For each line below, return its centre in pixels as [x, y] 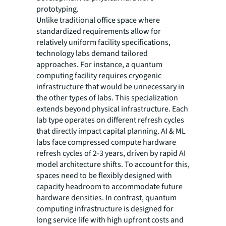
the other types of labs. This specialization [107, 98]
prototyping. [58, 9]
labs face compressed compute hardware [106, 143]
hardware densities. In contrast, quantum [106, 198]
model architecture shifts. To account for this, [113, 165]
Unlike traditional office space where [98, 20]
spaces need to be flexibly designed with [104, 176]
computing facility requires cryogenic [99, 76]
